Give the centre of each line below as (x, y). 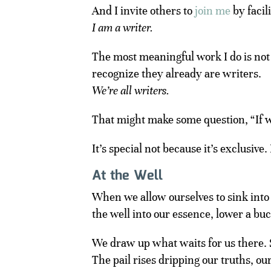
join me (213, 10)
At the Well (127, 175)
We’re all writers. (131, 90)
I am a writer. (122, 27)
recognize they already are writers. (177, 73)
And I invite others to (143, 10)
